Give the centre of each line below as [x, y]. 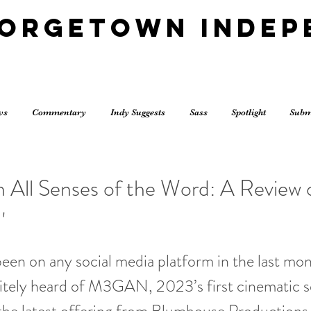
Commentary [59, 112]
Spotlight [249, 112]
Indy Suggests [137, 112]
